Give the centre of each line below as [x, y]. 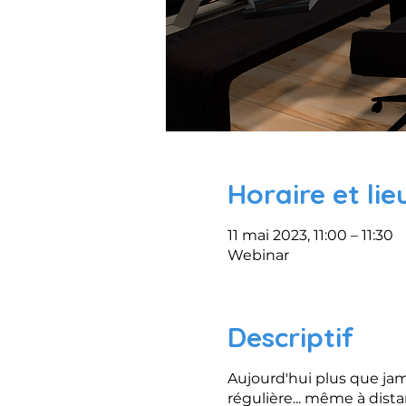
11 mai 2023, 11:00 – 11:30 [310, 235]
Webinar [258, 255]
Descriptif [290, 337]
